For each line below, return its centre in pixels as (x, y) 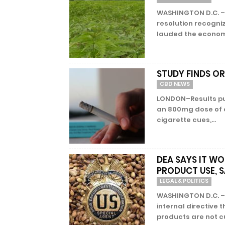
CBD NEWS (175, 84)
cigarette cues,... (186, 120)
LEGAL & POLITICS (184, 181)
